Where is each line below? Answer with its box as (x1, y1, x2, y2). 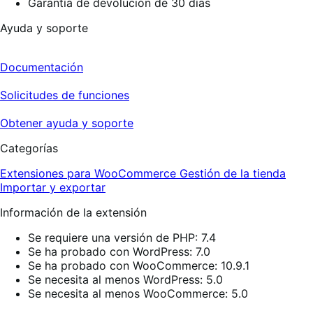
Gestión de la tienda (180, 166, 286, 181)
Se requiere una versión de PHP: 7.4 (28, 231, 216, 245)
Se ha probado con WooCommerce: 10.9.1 (28, 259, 249, 273)
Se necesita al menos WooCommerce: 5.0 (28, 286, 248, 301)
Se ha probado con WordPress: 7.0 (28, 245, 210, 259)
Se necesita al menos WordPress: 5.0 (28, 272, 223, 287)
